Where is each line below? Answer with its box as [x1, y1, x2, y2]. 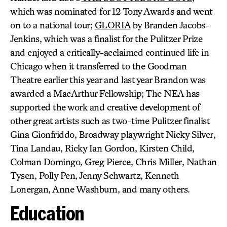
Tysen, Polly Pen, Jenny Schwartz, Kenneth [10, 170, 179, 181]
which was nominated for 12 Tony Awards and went [10, 6, 212, 17]
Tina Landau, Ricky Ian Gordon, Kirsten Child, [10, 142, 195, 154]
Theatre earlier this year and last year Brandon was [10, 74, 206, 85]
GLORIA [94, 19, 131, 30]
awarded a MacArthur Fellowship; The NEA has [10, 88, 200, 99]
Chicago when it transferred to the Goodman [10, 60, 186, 71]
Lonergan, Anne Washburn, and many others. [10, 183, 190, 195]
